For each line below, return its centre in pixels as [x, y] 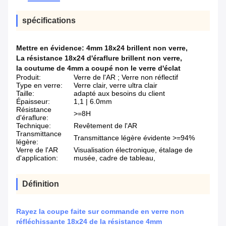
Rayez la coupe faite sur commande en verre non [100, 212]
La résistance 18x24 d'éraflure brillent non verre [98, 58]
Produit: [29, 77]
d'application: [37, 158]
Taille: [25, 94]
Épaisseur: [33, 102]
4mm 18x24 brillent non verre [136, 48]
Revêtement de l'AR [105, 126]
